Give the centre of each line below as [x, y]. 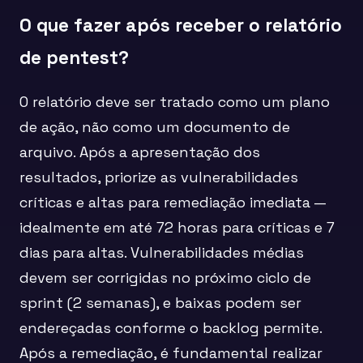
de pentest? [74, 58]
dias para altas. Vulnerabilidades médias [162, 252]
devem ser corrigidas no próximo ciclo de [165, 277]
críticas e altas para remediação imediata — [173, 202]
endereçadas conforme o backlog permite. [171, 327]
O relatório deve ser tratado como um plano [175, 101]
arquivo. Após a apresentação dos [140, 152]
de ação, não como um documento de [155, 126]
